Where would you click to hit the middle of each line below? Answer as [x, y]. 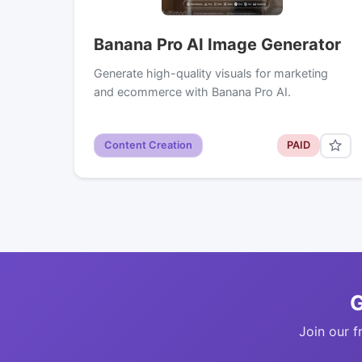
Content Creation [148, 145]
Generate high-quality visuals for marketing [211, 73]
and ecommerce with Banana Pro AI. [192, 91]
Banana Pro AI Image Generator [217, 44]
